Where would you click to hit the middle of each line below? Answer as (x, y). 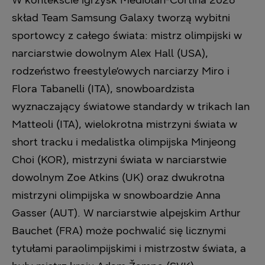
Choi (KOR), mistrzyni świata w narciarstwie (119, 159)
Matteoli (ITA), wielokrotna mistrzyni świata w (125, 124)
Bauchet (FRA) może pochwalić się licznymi (119, 230)
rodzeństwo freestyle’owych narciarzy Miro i (121, 71)
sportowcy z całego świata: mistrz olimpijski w (127, 35)
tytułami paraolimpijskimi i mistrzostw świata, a (129, 248)
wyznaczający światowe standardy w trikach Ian (131, 106)
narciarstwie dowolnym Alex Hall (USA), (110, 53)
